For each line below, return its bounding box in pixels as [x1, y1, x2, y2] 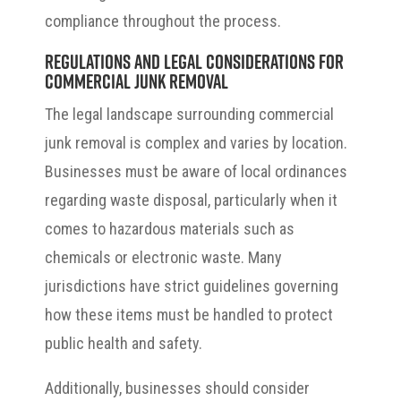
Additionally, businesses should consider [45, 378, 310, 397]
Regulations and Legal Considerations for [45, 48, 344, 73]
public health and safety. [45, 333, 202, 353]
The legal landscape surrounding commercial [45, 104, 334, 124]
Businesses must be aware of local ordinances [45, 161, 347, 181]
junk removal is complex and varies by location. [45, 132, 347, 152]
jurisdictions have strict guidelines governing [45, 276, 338, 295]
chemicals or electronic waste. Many [45, 247, 282, 267]
